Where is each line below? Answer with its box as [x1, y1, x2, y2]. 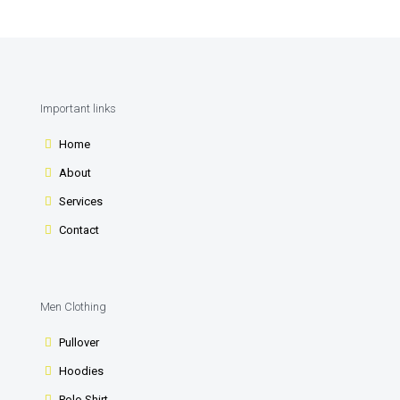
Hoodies [59, 364, 104, 378]
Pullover [59, 336, 100, 349]
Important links [40, 102, 116, 115]
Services [59, 195, 104, 208]
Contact [59, 223, 100, 237]
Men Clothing [40, 300, 106, 313]
